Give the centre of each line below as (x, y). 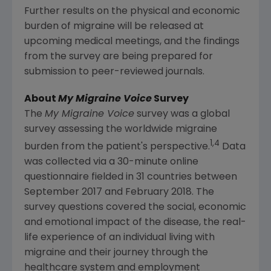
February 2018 (158, 193)
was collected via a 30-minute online (111, 162)
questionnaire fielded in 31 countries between (131, 178)
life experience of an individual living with (119, 238)
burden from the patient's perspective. (117, 147)
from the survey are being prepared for (119, 57)
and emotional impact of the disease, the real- (135, 223)
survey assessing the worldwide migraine (121, 129)
